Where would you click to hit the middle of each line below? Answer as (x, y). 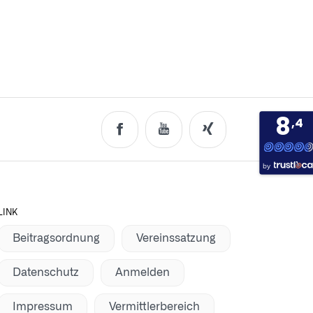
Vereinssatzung (176, 239)
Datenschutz (45, 273)
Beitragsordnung (56, 239)
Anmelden (142, 273)
